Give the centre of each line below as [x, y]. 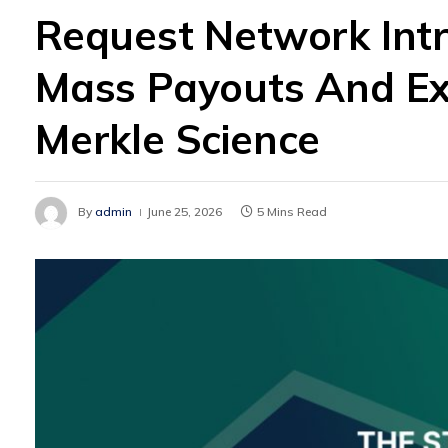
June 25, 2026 [184, 211]
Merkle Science [178, 139]
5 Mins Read [292, 211]
